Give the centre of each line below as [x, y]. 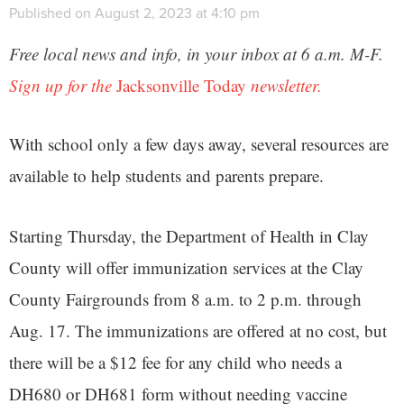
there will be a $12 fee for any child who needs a [175, 362]
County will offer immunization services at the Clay [186, 267]
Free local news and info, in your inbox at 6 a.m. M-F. [196, 53]
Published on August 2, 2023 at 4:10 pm [134, 12]
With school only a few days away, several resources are [199, 143]
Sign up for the [63, 85]
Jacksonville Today [181, 85]
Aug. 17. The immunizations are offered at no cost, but [198, 330]
